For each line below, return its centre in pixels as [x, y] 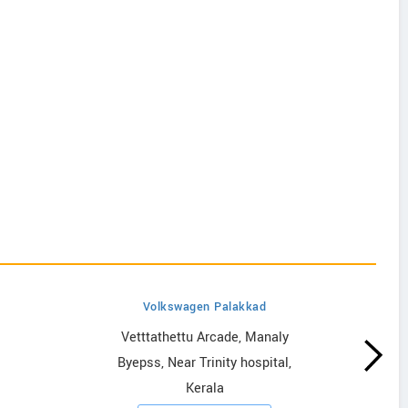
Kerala [204, 388]
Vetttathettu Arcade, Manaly [204, 337]
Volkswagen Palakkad [204, 307]
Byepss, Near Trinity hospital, [204, 363]
